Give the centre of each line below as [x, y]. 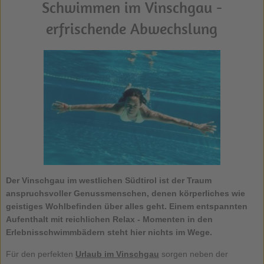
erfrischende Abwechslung [132, 28]
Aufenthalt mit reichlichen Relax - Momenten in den [109, 219]
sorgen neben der [193, 254]
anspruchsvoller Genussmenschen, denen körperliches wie [125, 193]
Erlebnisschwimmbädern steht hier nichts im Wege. [110, 232]
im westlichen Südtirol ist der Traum [138, 180]
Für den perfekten [40, 254]
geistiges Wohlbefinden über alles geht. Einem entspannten [126, 206]
